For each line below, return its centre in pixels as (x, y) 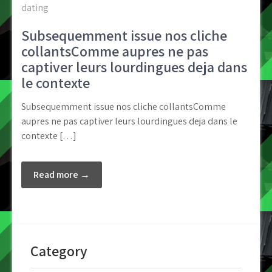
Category (59, 251)
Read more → (62, 175)
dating (35, 8)
